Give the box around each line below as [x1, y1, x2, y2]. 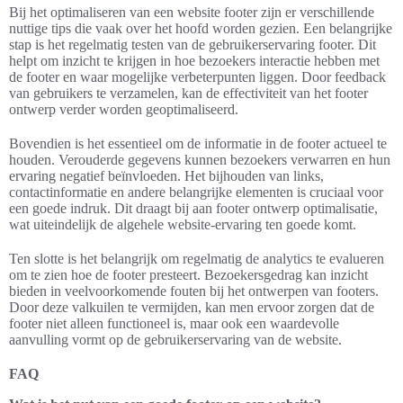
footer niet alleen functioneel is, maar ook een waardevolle [9, 316, 339, 332]
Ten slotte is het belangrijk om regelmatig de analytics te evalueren [9, 251, 384, 267]
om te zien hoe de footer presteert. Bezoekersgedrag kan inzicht [9, 267, 368, 283]
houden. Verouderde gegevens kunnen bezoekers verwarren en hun [9, 152, 390, 168]
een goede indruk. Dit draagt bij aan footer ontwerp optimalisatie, [9, 201, 378, 217]
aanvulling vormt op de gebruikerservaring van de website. [9, 332, 342, 348]
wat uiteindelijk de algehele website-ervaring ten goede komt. [9, 217, 356, 233]
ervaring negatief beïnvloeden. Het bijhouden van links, [9, 168, 324, 184]
